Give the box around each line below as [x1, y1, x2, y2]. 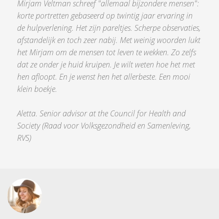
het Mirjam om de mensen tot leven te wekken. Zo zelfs [17, 47, 196, 58]
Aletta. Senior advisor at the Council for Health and [17, 108, 186, 119]
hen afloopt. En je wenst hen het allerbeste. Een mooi [17, 71, 190, 82]
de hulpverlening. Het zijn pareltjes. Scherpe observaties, [17, 22, 201, 33]
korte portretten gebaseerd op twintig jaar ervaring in [17, 10, 193, 21]
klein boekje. [17, 84, 59, 94]
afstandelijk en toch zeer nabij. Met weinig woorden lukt [17, 35, 200, 45]
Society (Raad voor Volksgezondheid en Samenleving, [17, 120, 191, 131]
